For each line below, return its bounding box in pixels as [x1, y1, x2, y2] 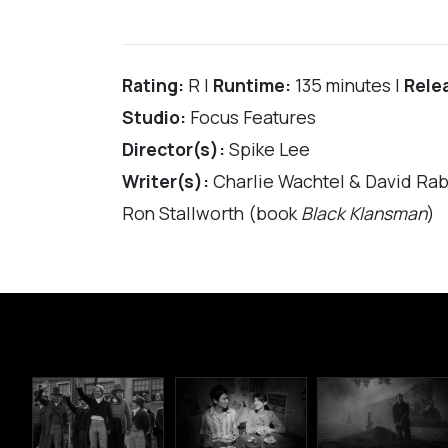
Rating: [122, 73, 184, 98]
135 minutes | [291, 73, 404, 98]
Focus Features [186, 105, 316, 130]
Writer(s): [122, 169, 209, 194]
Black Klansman [301, 201, 427, 226]
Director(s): [122, 137, 225, 162]
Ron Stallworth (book [122, 201, 301, 226]
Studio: [122, 105, 186, 130]
